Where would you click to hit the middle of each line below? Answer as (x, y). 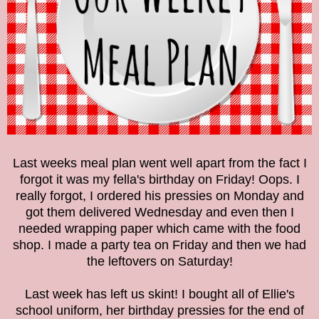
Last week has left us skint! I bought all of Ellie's (159, 294)
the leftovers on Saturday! (159, 262)
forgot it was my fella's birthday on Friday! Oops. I (159, 180)
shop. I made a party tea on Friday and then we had (159, 245)
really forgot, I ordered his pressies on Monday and (159, 196)
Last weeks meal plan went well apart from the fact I (159, 163)
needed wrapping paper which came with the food (159, 229)
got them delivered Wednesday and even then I (159, 213)
